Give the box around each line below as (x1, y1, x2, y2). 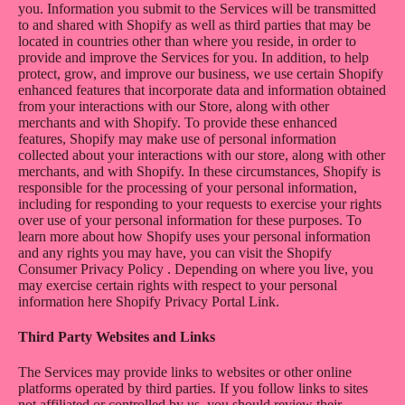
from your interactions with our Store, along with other (18, 98, 329, 114)
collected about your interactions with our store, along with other (18, 146, 385, 163)
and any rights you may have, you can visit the (18, 244, 287, 260)
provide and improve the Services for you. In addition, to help (18, 49, 369, 65)
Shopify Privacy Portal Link (116, 293, 276, 309)
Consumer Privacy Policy (18, 260, 164, 277)
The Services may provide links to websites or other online (18, 364, 352, 381)
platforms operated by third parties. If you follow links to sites (18, 381, 368, 397)
